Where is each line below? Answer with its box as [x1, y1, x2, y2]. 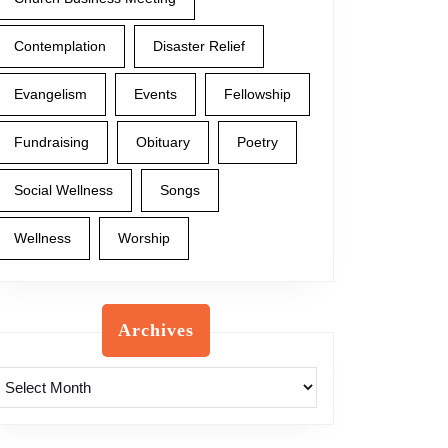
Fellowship [224, 86, 291, 102]
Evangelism [14, 86, 87, 102]
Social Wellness [14, 182, 113, 198]
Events [134, 86, 177, 102]
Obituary [136, 134, 190, 150]
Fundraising [14, 134, 89, 150]
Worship [118, 230, 170, 246]
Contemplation [14, 38, 106, 54]
